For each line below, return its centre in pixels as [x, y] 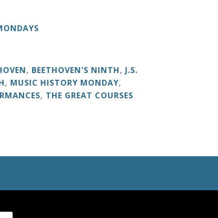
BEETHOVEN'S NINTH [76, 70]
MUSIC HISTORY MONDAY [64, 82]
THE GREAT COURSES [90, 95]
